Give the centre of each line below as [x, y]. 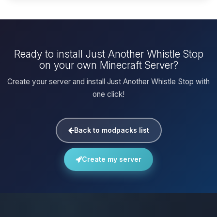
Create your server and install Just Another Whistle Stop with [108, 82]
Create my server [112, 159]
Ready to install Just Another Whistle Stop [108, 54]
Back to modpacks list [111, 130]
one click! [108, 94]
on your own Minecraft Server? [108, 65]
